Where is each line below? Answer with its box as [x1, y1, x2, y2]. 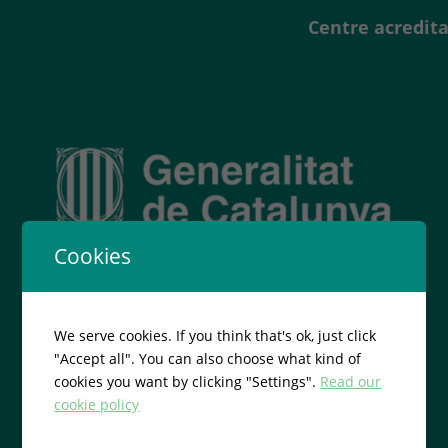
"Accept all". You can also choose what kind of [54, 349, 362, 368]
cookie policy [54, 395, 140, 414]
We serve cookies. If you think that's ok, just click [54, 326, 377, 345]
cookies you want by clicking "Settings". [54, 372, 321, 391]
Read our [320, 372, 382, 391]
